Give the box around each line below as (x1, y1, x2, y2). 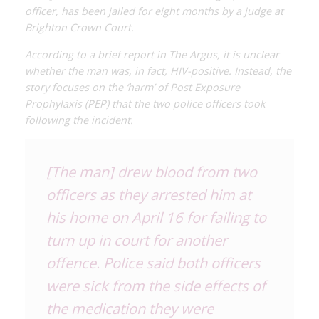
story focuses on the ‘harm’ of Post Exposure (25, 80, 240, 94)
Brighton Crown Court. (25, 20, 134, 34)
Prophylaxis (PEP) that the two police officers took (25, 96, 266, 110)
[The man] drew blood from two (46, 161, 257, 182)
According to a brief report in (25, 47, 169, 61)
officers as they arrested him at (46, 184, 251, 204)
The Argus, (169, 47, 220, 61)
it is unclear (220, 47, 279, 61)
